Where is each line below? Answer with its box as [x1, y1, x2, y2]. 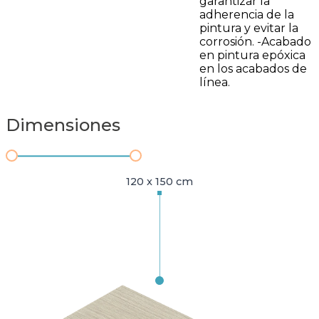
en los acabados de [199, 62, 307, 75]
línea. [199, 75, 230, 89]
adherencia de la [199, 8, 294, 21]
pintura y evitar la [199, 21, 298, 35]
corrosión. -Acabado [199, 35, 311, 48]
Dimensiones [6, 114, 120, 135]
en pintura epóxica [199, 48, 305, 62]
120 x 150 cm [126, 175, 193, 189]
